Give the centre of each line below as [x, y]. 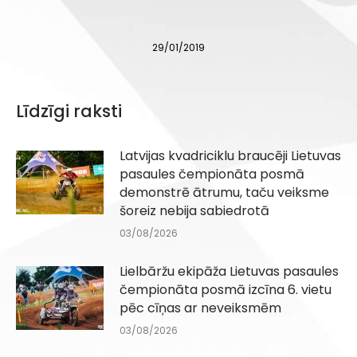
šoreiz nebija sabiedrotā [194, 211]
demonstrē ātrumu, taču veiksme [224, 193]
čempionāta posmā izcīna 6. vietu [226, 290]
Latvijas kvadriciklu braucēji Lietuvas [230, 156]
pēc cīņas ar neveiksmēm [200, 308]
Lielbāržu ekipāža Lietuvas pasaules [229, 272]
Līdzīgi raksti [69, 112]
